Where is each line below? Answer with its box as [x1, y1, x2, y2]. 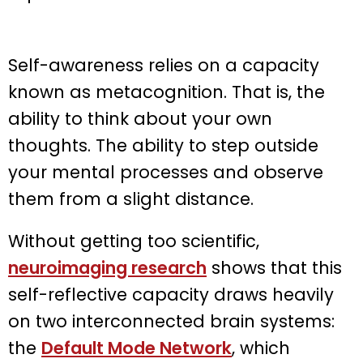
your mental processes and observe [8, 160, 323, 185]
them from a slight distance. [8, 187, 254, 211]
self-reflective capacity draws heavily [8, 283, 334, 307]
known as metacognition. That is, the [8, 80, 325, 105]
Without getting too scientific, [8, 229, 259, 254]
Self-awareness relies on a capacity [8, 53, 319, 78]
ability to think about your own [8, 107, 272, 131]
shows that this [207, 256, 342, 280]
